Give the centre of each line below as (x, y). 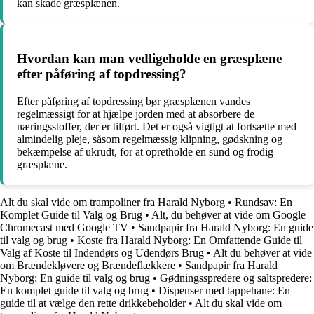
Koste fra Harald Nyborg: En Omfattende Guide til (190, 240)
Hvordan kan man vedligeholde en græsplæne (149, 58)
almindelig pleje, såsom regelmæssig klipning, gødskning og (150, 139)
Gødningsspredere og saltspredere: (236, 278)
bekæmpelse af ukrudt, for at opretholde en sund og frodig (145, 151)
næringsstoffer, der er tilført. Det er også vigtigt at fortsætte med (157, 126)
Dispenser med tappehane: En (224, 290)
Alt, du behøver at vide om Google (228, 214)
